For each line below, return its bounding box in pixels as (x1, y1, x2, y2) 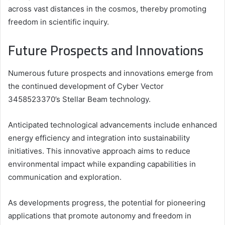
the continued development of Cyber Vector (8, 81, 164, 91)
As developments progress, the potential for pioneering (8, 197, 205, 207)
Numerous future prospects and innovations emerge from (8, 68, 213, 78)
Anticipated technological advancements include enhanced (8, 120, 217, 130)
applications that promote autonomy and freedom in (8, 210, 191, 220)
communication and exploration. (8, 172, 122, 182)
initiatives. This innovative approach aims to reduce (8, 146, 190, 156)
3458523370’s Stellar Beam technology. (8, 94, 151, 104)
